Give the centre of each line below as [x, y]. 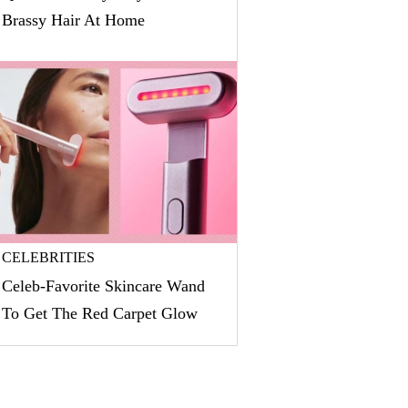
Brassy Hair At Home [73, 20]
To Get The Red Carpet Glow [100, 313]
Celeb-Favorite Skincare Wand [103, 286]
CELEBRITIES [48, 257]
